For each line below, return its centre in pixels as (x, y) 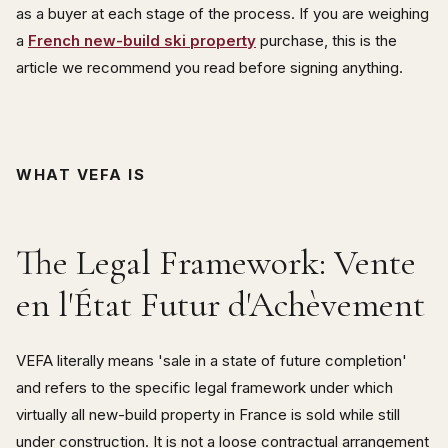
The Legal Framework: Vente (216, 263)
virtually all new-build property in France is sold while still (208, 414)
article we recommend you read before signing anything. (209, 67)
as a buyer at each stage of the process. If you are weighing (222, 13)
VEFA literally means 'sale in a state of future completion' (211, 360)
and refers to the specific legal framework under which (204, 387)
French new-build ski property (142, 40)
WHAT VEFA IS (80, 174)
